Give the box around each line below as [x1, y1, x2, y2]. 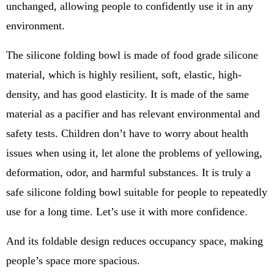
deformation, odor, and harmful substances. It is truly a [6, 166, 251, 179]
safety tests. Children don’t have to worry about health [6, 127, 248, 139]
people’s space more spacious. [6, 254, 140, 267]
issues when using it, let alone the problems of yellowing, [6, 147, 262, 159]
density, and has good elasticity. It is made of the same [6, 88, 249, 100]
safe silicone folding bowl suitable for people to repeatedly [6, 186, 267, 198]
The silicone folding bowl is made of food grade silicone [6, 49, 258, 61]
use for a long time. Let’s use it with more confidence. [6, 206, 248, 218]
